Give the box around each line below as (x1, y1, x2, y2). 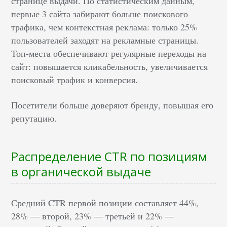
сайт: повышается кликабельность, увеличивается (11, 60, 208, 73)
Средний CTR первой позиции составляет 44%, (11, 197, 199, 209)
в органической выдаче (11, 163, 152, 180)
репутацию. (11, 112, 57, 125)
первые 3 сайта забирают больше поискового (11, 8, 188, 20)
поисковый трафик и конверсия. (11, 73, 138, 86)
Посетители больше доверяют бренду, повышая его (11, 99, 214, 111)
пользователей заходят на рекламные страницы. (11, 34, 199, 47)
